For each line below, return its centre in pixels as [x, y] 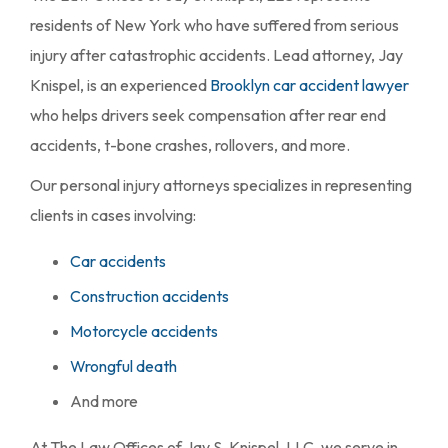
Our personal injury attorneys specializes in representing [221, 185]
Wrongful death [123, 366]
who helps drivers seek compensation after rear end [208, 115]
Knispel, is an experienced [120, 85]
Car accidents [118, 261]
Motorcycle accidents [144, 331]
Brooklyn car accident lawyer [309, 85]
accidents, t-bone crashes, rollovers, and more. [190, 145]
